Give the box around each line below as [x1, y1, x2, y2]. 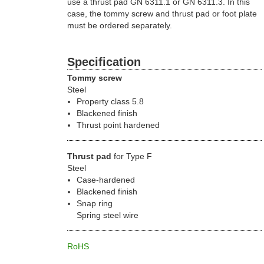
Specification [67, 55, 141, 68]
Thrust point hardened [76, 120, 160, 130]
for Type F [111, 151, 152, 161]
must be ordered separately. [67, 20, 172, 30]
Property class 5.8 [76, 97, 144, 107]
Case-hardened [76, 175, 135, 185]
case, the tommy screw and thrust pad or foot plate [67, 8, 257, 18]
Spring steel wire [76, 210, 138, 220]
